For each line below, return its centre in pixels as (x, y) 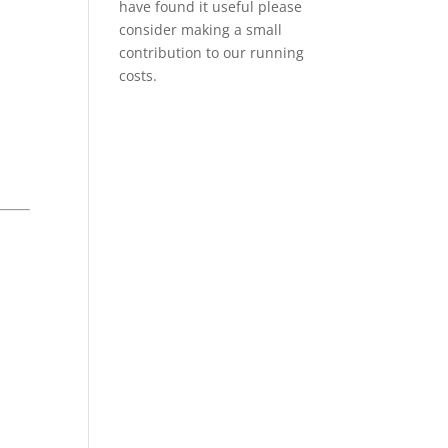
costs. (138, 75)
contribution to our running (212, 52)
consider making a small (201, 29)
